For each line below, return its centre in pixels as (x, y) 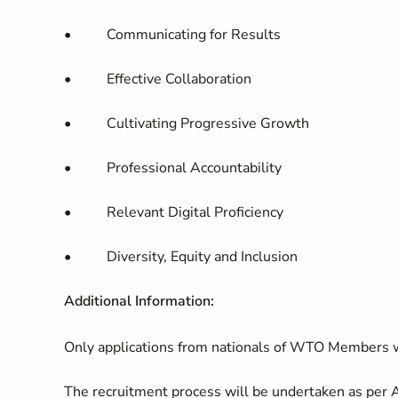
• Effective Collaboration (158, 79)
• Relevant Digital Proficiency (174, 212)
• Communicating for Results (172, 35)
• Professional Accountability (173, 168)
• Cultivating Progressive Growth (187, 123)
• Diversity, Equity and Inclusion (181, 257)
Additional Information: (139, 301)
